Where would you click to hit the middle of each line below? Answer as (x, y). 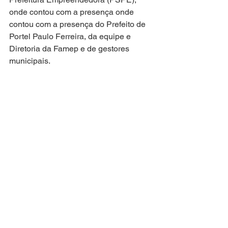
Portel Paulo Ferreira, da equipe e (71, 36)
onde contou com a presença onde (73, 12)
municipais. (30, 61)
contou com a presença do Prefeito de (78, 24)
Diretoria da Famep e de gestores (70, 49)
